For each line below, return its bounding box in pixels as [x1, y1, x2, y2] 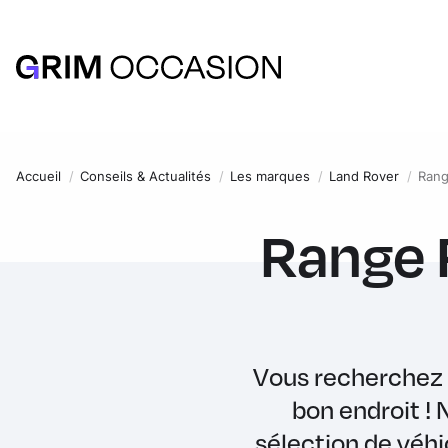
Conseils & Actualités [80, 168, 211, 184]
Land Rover [329, 168, 399, 184]
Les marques [230, 168, 310, 184]
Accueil [16, 168, 61, 184]
